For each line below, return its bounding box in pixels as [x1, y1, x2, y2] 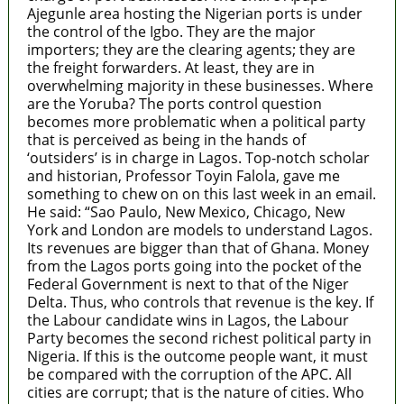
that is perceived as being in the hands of [26, 129, 306, 150]
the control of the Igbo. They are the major [26, 21, 316, 41]
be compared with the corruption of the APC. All [26, 363, 352, 384]
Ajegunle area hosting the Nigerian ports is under [26, 3, 363, 23]
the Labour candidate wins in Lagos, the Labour [26, 309, 349, 330]
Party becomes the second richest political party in [26, 327, 372, 348]
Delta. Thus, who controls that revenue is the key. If [26, 291, 373, 312]
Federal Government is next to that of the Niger [26, 273, 349, 294]
